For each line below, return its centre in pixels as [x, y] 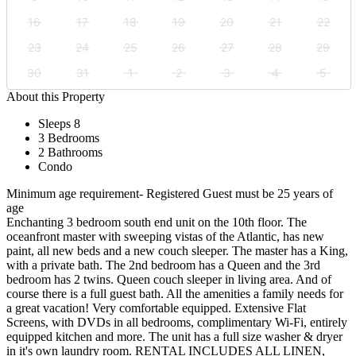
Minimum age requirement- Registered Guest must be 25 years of [170, 193]
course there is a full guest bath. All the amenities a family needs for [175, 293]
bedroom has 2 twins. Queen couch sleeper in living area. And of [169, 279]
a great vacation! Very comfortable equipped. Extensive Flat [156, 308]
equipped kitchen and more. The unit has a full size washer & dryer [174, 336]
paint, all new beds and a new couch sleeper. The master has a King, [177, 250]
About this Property [56, 96]
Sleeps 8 [59, 123]
